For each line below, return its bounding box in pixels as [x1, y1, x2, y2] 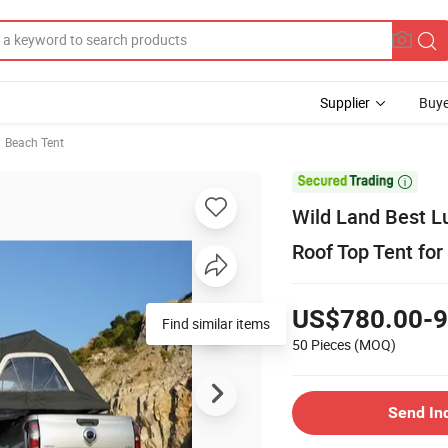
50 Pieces [292, 334, 351, 354]
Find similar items [162, 313, 270, 333]
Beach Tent [5, 134, 64, 150]
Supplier [320, 93, 370, 112]
